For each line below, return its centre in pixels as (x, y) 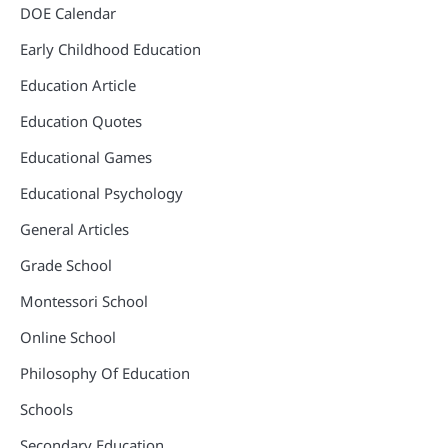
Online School (68, 337)
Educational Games (86, 157)
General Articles (74, 229)
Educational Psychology (101, 193)
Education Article (78, 85)
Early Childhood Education (110, 49)
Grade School (66, 265)
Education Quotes (81, 121)
